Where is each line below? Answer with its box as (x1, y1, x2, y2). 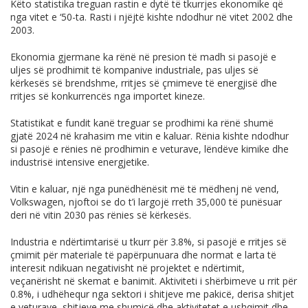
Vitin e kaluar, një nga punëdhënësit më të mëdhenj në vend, (10, 182, 279, 196)
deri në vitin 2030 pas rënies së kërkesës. (10, 208, 191, 222)
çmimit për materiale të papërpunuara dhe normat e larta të (10, 248, 276, 262)
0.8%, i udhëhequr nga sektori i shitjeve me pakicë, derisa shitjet (10, 287, 294, 301)
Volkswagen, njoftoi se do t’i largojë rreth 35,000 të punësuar (10, 195, 282, 209)
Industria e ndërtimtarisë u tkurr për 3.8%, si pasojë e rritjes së (10, 235, 287, 249)
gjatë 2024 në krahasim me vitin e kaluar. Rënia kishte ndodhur (10, 129, 289, 143)
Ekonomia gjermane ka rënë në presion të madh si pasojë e (10, 50, 276, 64)
